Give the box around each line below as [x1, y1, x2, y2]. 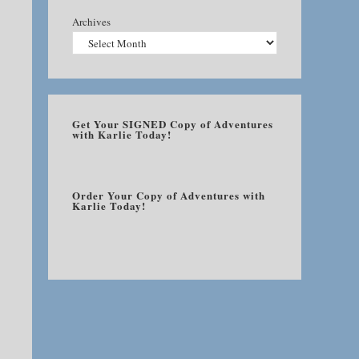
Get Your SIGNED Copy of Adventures [72, 116, 273, 132]
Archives [72, 14, 111, 29]
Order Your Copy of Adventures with [72, 188, 265, 204]
